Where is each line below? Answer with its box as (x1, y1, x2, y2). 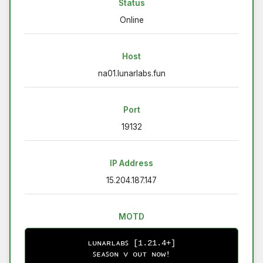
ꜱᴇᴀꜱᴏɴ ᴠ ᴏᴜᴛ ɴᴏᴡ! (93, 249, 170, 259)
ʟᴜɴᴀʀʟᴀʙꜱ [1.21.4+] (87, 238, 176, 248)
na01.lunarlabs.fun (97, 68, 166, 78)
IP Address (110, 158, 153, 168)
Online (119, 15, 144, 25)
